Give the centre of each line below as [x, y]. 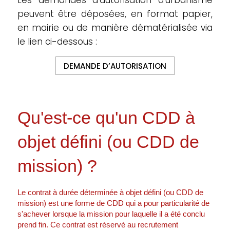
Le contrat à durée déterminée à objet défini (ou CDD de [110, 192]
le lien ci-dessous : [57, 42]
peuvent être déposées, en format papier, [115, 14]
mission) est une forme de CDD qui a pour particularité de [113, 203]
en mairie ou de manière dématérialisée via [115, 28]
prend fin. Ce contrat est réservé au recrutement [98, 225]
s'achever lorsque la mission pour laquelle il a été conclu [111, 214]
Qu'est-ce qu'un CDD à [106, 118]
